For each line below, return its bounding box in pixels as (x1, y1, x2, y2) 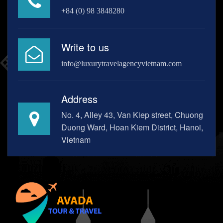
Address (61, 92, 98, 107)
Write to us (61, 40, 109, 55)
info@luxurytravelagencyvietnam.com (61, 59, 182, 68)
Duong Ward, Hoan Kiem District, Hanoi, (61, 121, 203, 133)
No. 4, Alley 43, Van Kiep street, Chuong (61, 109, 203, 121)
